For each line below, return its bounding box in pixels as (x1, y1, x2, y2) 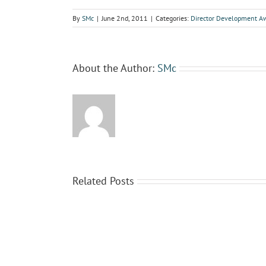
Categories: (156, 14, 191, 23)
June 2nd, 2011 (102, 14, 148, 23)
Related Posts (72, 174, 134, 188)
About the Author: (72, 61, 157, 75)
